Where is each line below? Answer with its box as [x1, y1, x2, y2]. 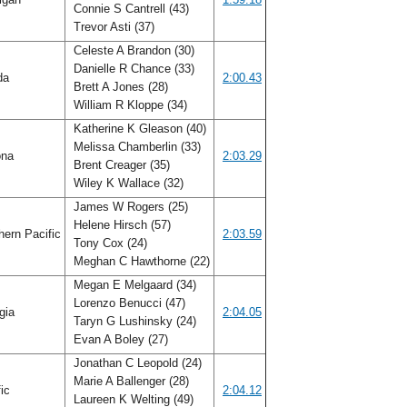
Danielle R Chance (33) [70, 62, 194, 75]
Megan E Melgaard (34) [70, 278, 196, 292]
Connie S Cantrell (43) [70, 2, 189, 15]
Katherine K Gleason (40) [70, 122, 206, 135]
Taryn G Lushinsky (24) [70, 314, 196, 328]
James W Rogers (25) [70, 200, 188, 213]
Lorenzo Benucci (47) [70, 296, 185, 310]
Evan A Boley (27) [70, 333, 172, 346]
